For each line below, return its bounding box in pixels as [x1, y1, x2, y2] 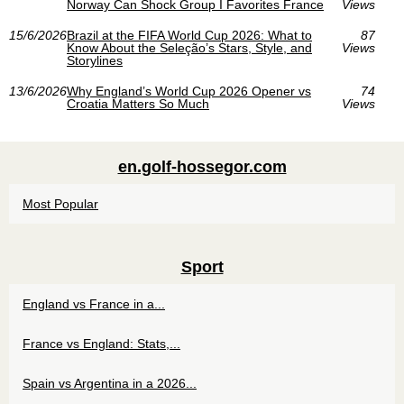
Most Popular [23, 197, 98, 211]
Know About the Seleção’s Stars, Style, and [67, 41, 312, 55]
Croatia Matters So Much [67, 96, 209, 111]
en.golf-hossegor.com [117, 158, 287, 176]
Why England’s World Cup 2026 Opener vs [67, 84, 311, 98]
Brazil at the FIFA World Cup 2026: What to [67, 28, 312, 42]
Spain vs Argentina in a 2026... [23, 376, 197, 390]
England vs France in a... [23, 297, 165, 311]
